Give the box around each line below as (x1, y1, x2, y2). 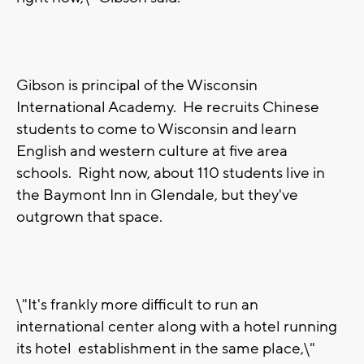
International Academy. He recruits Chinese (16, 97, 319, 118)
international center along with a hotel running (16, 317, 337, 337)
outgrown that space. (16, 207, 162, 227)
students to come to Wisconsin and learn (16, 119, 297, 140)
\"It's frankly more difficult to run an (16, 295, 258, 315)
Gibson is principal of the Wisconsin (16, 76, 258, 96)
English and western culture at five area (16, 141, 288, 162)
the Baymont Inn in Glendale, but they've (16, 185, 298, 206)
